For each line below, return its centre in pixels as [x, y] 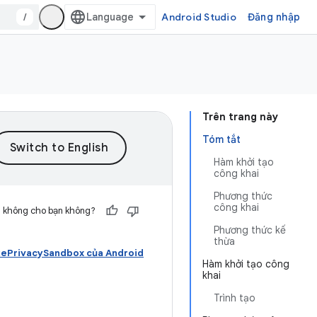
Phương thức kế [250, 230]
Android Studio [199, 17]
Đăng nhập [273, 17]
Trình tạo [235, 298]
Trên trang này [240, 117]
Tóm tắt [221, 139]
